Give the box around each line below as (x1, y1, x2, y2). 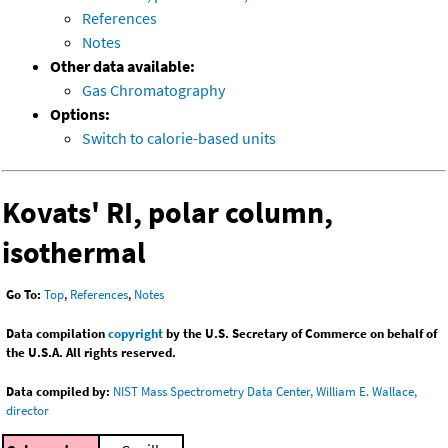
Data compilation (6, 325, 108, 343)
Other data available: (50, 56, 195, 77)
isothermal (2, 233, 146, 272)
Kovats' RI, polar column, (2, 193, 333, 232)
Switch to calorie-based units (82, 128, 276, 149)
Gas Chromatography (82, 80, 225, 101)
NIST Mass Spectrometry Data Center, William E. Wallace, (113, 383, 417, 401)
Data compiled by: (6, 383, 110, 401)
